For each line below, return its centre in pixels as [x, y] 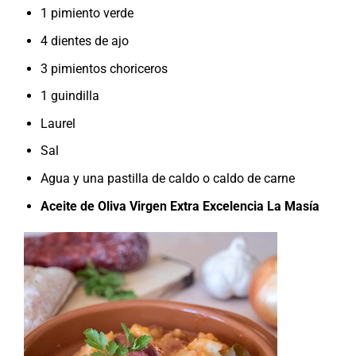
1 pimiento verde [87, 14]
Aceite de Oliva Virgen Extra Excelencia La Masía [180, 206]
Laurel [58, 123]
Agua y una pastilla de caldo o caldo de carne [167, 178]
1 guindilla [70, 96]
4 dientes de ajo [84, 41]
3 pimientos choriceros [104, 68]
